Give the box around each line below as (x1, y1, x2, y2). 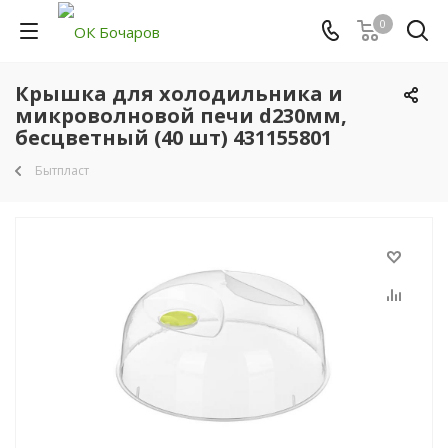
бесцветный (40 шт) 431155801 (15, 124, 332, 151)
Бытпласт (35, 162, 89, 179)
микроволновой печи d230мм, (15, 102, 347, 129)
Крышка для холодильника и (15, 80, 343, 107)
